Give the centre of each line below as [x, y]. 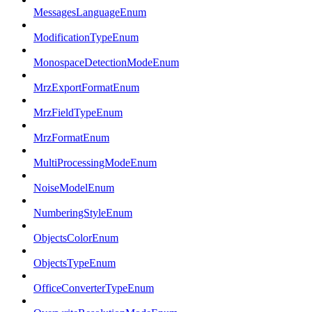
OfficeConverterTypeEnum [94, 288]
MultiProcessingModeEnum [95, 163]
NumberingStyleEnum [83, 213]
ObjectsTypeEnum [75, 263]
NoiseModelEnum [74, 188]
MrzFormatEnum [71, 138]
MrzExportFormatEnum [86, 88]
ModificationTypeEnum [86, 38]
